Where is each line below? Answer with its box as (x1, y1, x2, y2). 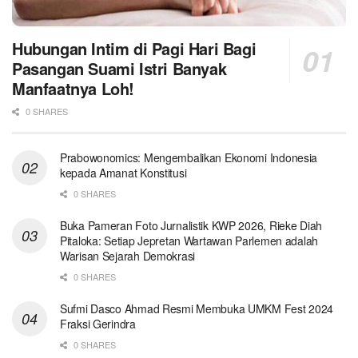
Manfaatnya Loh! (12, 76, 134, 100)
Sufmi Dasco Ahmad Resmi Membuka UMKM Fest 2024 (60, 300, 334, 316)
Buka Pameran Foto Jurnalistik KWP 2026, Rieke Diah (60, 217, 323, 233)
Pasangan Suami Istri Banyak (12, 56, 227, 80)
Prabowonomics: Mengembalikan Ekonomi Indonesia (60, 149, 318, 165)
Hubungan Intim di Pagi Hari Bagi (12, 36, 257, 60)
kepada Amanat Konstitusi (60, 164, 187, 181)
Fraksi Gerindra (60, 315, 136, 332)
